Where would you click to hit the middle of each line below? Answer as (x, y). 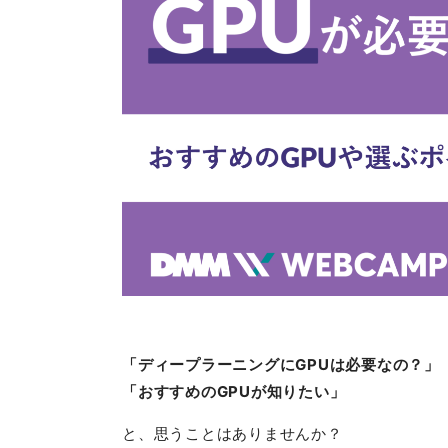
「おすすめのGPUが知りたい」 (234, 391)
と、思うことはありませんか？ (232, 433)
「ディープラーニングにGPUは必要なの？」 (281, 364)
